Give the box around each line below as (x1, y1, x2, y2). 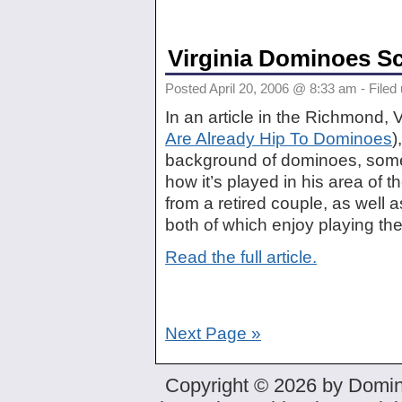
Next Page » (165, 323, 261, 343)
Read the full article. (165, 248, 317, 267)
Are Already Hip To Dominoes (165, 128, 392, 148)
